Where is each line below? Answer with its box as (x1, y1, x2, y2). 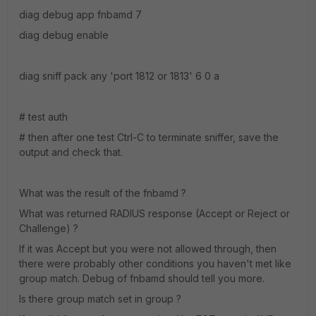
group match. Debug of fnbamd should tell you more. (19, 272, 265, 284)
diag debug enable (19, 29, 109, 41)
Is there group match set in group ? (19, 293, 181, 305)
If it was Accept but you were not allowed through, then (19, 243, 276, 255)
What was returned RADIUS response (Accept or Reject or (19, 207, 290, 219)
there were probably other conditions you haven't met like (19, 257, 291, 269)
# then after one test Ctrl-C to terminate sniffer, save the (19, 131, 279, 143)
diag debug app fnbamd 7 (19, 8, 142, 20)
